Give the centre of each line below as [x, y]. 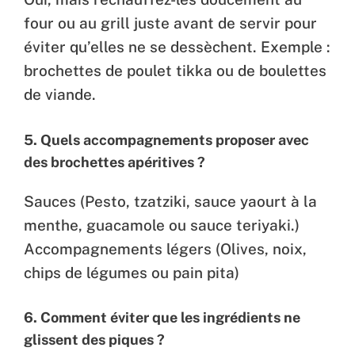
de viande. [60, 95]
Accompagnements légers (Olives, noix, [165, 248]
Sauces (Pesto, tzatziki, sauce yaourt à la [170, 201]
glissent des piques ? [94, 340]
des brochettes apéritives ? [115, 162]
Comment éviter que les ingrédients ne [170, 318]
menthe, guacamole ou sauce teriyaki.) [162, 225]
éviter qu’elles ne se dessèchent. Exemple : [177, 47]
